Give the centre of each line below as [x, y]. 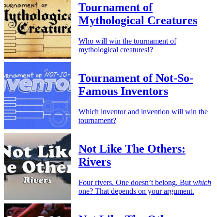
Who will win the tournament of [127, 41]
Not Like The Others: [132, 148]
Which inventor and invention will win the [143, 112]
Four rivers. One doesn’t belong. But [136, 182]
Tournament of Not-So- [136, 78]
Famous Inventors [123, 91]
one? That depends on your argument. [136, 191]
